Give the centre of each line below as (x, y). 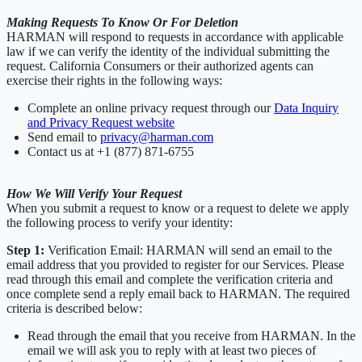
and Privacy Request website (101, 122)
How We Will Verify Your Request (94, 193)
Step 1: (25, 250)
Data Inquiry (306, 107)
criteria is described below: (74, 308)
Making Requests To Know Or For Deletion (122, 22)
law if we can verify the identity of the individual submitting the (168, 51)
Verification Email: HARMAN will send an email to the (188, 250)
